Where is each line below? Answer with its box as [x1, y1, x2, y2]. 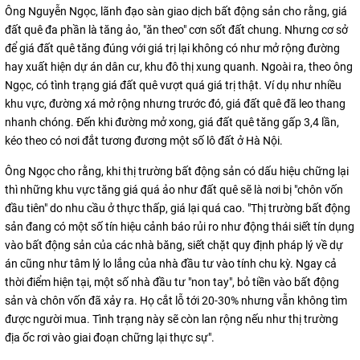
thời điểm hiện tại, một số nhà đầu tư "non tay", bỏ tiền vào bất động [5, 276, 339, 288]
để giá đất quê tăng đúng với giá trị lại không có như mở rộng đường [5, 42, 340, 55]
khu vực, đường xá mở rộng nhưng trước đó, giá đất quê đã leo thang [5, 97, 346, 110]
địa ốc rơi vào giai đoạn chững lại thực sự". [5, 331, 215, 344]
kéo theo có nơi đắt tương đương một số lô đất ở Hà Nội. [5, 134, 283, 147]
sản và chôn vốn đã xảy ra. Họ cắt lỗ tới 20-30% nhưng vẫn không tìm [5, 294, 347, 307]
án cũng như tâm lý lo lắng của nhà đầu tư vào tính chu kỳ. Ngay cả [5, 257, 337, 270]
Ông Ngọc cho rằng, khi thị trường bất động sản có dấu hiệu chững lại [5, 165, 349, 178]
